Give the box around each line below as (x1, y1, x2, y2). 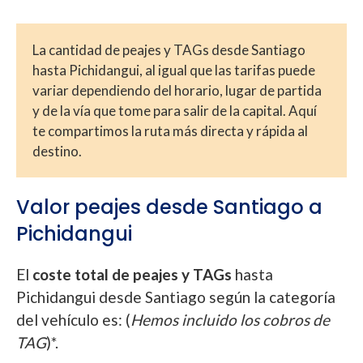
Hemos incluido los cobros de (130, 310, 330, 329)
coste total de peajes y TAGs (32, 264, 235, 284)
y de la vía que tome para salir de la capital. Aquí (32, 101, 317, 119)
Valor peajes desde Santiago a (16, 193, 322, 220)
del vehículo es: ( (16, 310, 130, 329)
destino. (32, 142, 82, 160)
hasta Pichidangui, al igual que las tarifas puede (32, 61, 315, 79)
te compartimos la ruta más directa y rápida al (32, 122, 308, 139)
